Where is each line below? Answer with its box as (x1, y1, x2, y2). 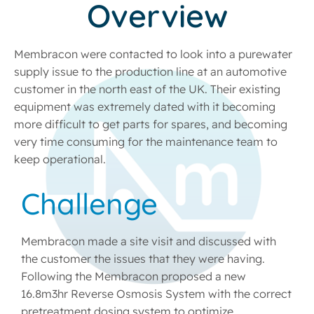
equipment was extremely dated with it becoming (14, 100, 275, 114)
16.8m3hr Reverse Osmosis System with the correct (21, 287, 292, 301)
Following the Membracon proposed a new (21, 269, 246, 283)
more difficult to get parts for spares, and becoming (14, 117, 287, 131)
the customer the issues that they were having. (21, 252, 265, 266)
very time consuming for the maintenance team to (14, 135, 278, 149)
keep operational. (14, 152, 106, 166)
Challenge (21, 185, 158, 222)
